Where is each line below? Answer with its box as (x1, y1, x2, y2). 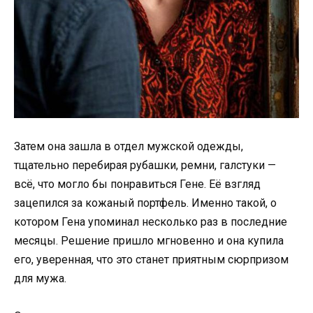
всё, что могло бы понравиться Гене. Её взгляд (14, 177, 261, 191)
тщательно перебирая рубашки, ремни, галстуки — (14, 158, 276, 172)
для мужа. (14, 271, 66, 285)
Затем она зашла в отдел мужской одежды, (14, 139, 243, 153)
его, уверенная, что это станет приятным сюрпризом (14, 252, 289, 266)
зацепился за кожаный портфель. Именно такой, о (14, 196, 277, 210)
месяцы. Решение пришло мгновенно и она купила (14, 233, 284, 247)
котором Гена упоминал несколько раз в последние (14, 214, 287, 228)
